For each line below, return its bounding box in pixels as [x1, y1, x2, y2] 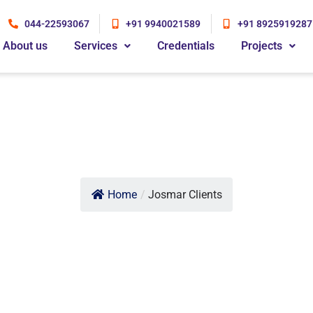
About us [2, 39, 48, 52]
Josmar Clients [148, 188, 222, 201]
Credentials [156, 39, 214, 52]
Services [73, 39, 117, 52]
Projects [240, 39, 282, 52]
